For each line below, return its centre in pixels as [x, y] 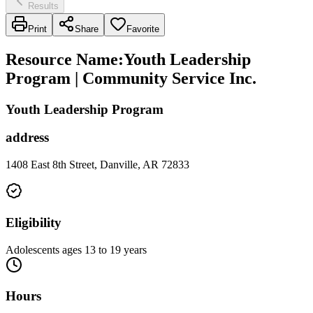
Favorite [143, 29]
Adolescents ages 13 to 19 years [76, 249]
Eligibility [34, 222]
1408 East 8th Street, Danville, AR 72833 [97, 165]
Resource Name [62, 59]
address [27, 138]
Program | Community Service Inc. [131, 78]
